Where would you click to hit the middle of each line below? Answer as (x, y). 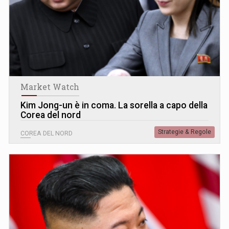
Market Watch (50, 87)
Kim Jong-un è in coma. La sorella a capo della (114, 105)
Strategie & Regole (185, 132)
